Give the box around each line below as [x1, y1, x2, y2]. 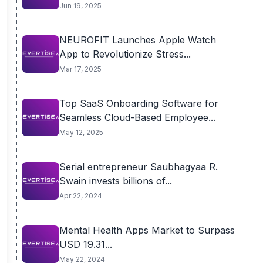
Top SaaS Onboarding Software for [59, 97, 218, 109]
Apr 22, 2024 [59, 191, 102, 200]
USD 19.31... [59, 238, 112, 250]
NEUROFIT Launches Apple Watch [59, 34, 216, 46]
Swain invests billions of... [59, 175, 172, 187]
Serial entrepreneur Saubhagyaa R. [59, 161, 218, 173]
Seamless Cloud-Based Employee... [59, 112, 215, 123]
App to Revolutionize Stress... [59, 48, 191, 60]
